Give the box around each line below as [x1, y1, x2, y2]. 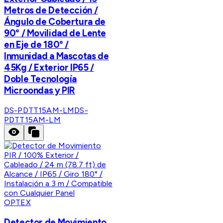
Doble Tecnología [4, 73, 77, 85]
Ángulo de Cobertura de [4, 16, 106, 28]
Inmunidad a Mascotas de [4, 50, 109, 62]
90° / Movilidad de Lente [4, 27, 107, 39]
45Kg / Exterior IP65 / [4, 62, 94, 74]
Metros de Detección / [4, 4, 98, 16]
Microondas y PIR [4, 85, 76, 97]
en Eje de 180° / [4, 39, 69, 51]
